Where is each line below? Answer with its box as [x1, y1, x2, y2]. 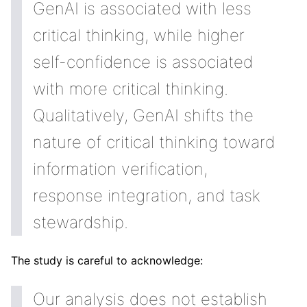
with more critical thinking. [33, 79, 228, 99]
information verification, [33, 159, 208, 179]
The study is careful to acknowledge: [11, 254, 203, 267]
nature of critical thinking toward [33, 132, 275, 152]
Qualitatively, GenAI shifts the [33, 106, 254, 125]
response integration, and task [33, 186, 260, 206]
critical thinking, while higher [33, 25, 245, 45]
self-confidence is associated [33, 52, 253, 72]
